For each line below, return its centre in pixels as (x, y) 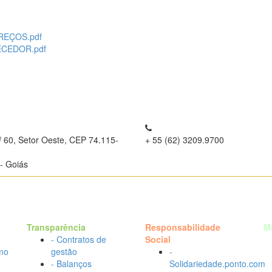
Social (158, 239)
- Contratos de (79, 239)
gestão (64, 251)
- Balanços (71, 263)
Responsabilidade (183, 227)
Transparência (56, 227)
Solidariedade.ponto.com (217, 263)
